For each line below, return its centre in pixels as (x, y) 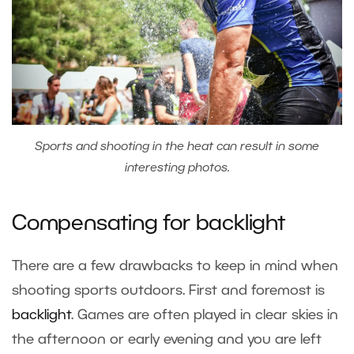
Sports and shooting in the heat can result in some (177, 147)
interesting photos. (177, 168)
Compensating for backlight (149, 224)
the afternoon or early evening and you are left (167, 339)
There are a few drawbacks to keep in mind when (175, 266)
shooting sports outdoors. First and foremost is (168, 290)
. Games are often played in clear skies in (205, 315)
